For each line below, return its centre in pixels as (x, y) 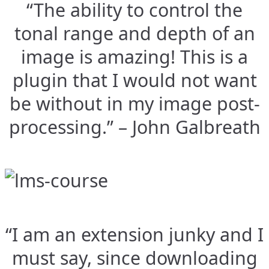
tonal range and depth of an (134, 33)
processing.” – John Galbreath (134, 127)
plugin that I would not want (134, 80)
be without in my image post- (134, 103)
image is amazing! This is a (134, 56)
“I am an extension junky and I (134, 234)
